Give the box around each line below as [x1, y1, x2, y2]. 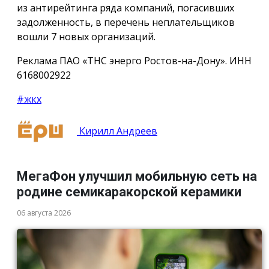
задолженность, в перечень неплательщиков [17, 15, 235, 29]
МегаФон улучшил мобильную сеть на [17, 169, 257, 184]
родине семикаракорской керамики [17, 184, 241, 200]
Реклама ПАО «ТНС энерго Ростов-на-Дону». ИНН [17, 53, 252, 67]
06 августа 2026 [17, 208, 71, 219]
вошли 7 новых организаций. [17, 29, 156, 43]
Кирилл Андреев [77, 124, 157, 138]
